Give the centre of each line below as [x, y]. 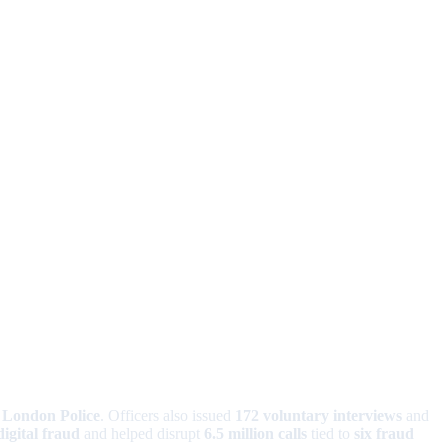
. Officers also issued [167, 416]
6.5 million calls [255, 434]
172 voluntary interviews [318, 416]
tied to [330, 434]
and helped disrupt [142, 434]
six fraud [384, 434]
